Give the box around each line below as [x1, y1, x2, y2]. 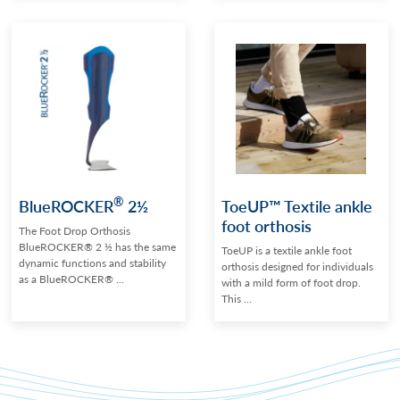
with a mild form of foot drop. [221, 274, 361, 290]
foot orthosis [221, 213, 312, 237]
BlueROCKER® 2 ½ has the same [19, 238, 177, 254]
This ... [221, 290, 252, 306]
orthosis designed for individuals [221, 258, 373, 274]
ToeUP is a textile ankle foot [221, 242, 352, 258]
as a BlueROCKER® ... [19, 271, 125, 287]
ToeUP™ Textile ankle [221, 194, 372, 217]
